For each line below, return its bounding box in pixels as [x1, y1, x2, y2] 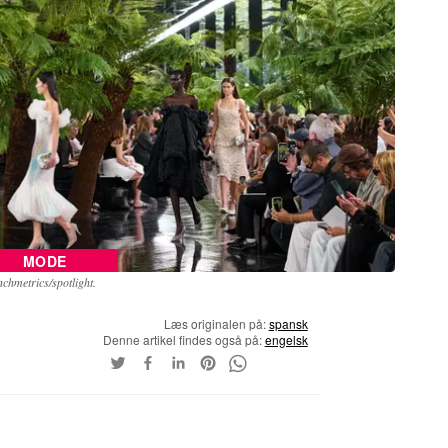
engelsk [264, 330, 308, 348]
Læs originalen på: [163, 314, 269, 332]
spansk [268, 314, 308, 332]
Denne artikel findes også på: [102, 330, 265, 348]
